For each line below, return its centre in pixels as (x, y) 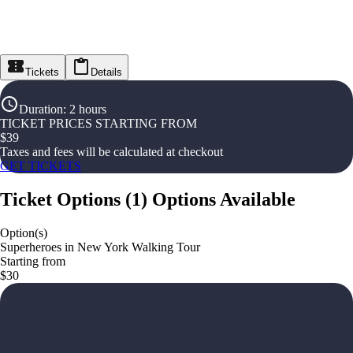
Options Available (224, 199)
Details (106, 72)
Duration (41, 109)
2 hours (88, 109)
